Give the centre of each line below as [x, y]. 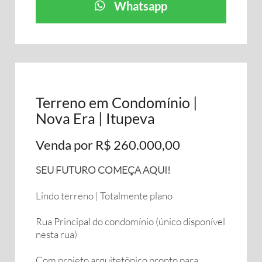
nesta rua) [56, 234]
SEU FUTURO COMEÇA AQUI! [104, 170]
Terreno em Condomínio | [117, 102]
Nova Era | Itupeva [95, 118]
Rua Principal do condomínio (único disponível [130, 221]
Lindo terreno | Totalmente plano [104, 196]
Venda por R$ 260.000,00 [108, 145]
